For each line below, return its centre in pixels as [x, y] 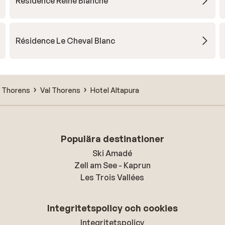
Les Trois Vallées [113, 177]
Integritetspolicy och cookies [112, 208]
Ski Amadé [113, 153]
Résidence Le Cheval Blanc [65, 41]
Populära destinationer [112, 139]
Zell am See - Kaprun [112, 165]
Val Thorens [60, 90]
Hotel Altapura [115, 90]
